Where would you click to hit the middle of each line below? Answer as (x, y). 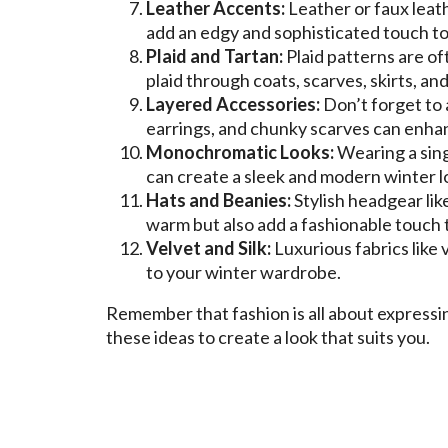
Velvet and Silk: (208, 247)
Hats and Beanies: (218, 199)
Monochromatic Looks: (240, 151)
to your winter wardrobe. (243, 271)
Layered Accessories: (233, 103)
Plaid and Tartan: (214, 55)
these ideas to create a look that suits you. (268, 336)
